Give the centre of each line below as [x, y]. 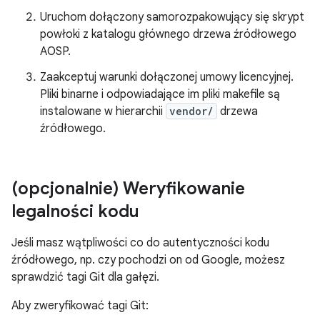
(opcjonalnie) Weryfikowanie [128, 189]
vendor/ [191, 111]
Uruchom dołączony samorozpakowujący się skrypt [172, 17]
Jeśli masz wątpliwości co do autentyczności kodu [140, 243]
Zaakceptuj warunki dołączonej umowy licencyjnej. [167, 77]
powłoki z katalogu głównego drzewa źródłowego [168, 34]
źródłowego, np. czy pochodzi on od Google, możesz [148, 260]
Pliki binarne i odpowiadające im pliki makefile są [160, 94]
